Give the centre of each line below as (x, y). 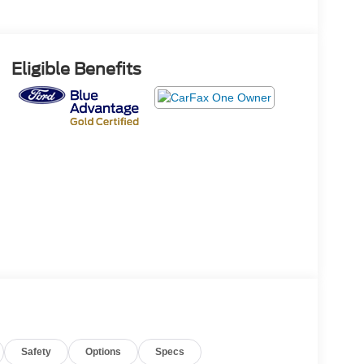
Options (104, 351)
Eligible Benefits (76, 69)
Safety (37, 351)
